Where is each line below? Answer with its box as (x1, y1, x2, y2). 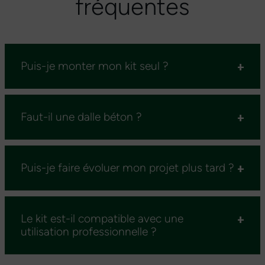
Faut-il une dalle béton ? (21, 110, 142, 124)
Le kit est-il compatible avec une (21, 212, 183, 226)
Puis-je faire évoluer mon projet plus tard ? (21, 161, 234, 175)
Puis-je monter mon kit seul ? (21, 59, 169, 73)
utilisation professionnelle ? (21, 225, 157, 239)
